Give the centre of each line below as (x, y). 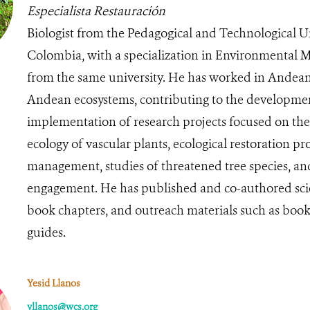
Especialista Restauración (96, 11)
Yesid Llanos (53, 283)
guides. (46, 232)
